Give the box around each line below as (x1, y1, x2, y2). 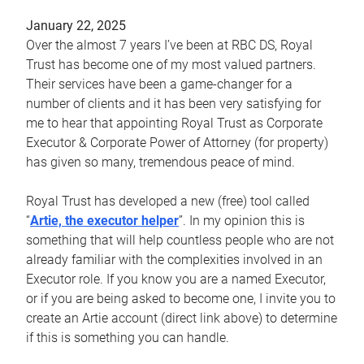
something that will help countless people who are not (26, 232, 334, 248)
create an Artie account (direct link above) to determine (26, 310, 337, 326)
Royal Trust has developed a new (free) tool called (26, 193, 310, 209)
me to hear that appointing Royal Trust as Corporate (26, 115, 323, 131)
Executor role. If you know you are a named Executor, (26, 271, 326, 287)
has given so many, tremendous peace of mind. (26, 154, 295, 170)
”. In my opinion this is (179, 213, 305, 228)
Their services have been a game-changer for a (26, 76, 292, 92)
